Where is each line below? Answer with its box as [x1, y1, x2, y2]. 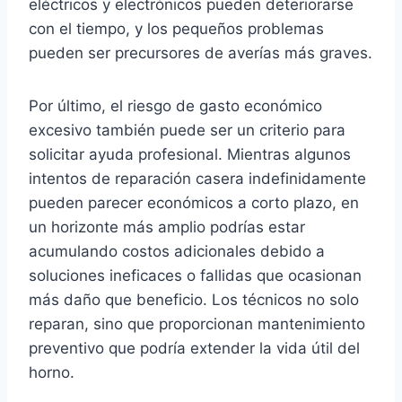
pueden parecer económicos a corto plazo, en [29, 194, 359, 213]
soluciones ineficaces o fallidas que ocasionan [29, 267, 362, 285]
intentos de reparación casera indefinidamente [29, 170, 366, 188]
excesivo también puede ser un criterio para [29, 121, 345, 140]
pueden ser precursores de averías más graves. [29, 44, 372, 63]
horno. [29, 363, 74, 382]
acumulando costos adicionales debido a [29, 242, 325, 261]
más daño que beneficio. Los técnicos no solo [29, 291, 359, 310]
